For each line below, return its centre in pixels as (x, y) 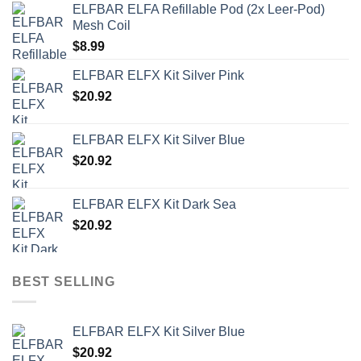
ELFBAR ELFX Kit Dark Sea (154, 205)
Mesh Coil (102, 26)
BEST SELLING (64, 282)
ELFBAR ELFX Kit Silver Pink (158, 76)
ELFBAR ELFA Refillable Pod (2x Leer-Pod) (199, 10)
